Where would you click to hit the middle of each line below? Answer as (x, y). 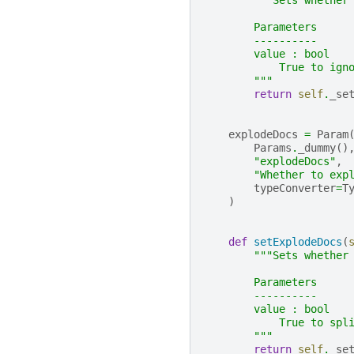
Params (273, 148)
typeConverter (295, 188)
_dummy (317, 148)
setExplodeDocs (298, 242)
